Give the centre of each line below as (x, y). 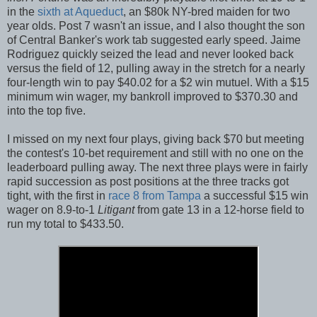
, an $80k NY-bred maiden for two (207, 11)
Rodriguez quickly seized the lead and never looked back (150, 54)
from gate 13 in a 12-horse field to (221, 209)
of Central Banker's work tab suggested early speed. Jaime (154, 40)
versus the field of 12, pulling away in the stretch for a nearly (156, 68)
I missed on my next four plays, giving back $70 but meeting (156, 139)
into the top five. (46, 110)
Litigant (117, 209)
